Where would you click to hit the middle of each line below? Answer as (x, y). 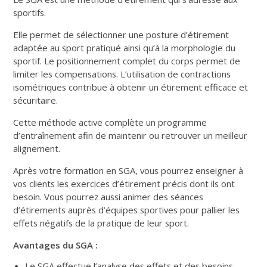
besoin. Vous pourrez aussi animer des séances (108, 196)
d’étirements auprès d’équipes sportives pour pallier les (127, 209)
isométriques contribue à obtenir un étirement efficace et (131, 87)
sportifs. (30, 12)
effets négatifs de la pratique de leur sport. (101, 223)
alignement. (37, 148)
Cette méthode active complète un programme (110, 122)
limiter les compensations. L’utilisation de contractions (122, 74)
